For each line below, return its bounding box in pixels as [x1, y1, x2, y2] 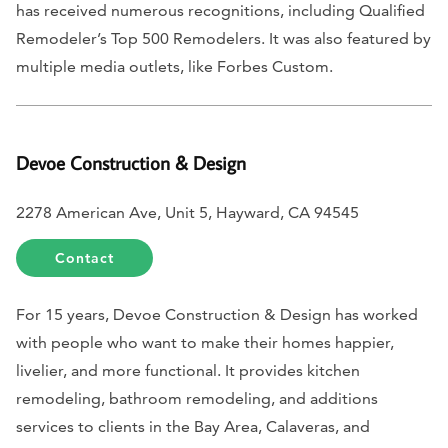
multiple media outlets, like [16, 56, 217, 76]
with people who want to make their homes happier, [16, 332, 394, 352]
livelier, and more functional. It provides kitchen [16, 360, 360, 380]
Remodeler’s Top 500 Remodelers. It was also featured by [16, 28, 431, 48]
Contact [55, 248, 115, 267]
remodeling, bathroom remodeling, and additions [16, 388, 378, 408]
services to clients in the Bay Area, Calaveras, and [16, 416, 370, 436]
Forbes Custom [217, 56, 329, 76]
